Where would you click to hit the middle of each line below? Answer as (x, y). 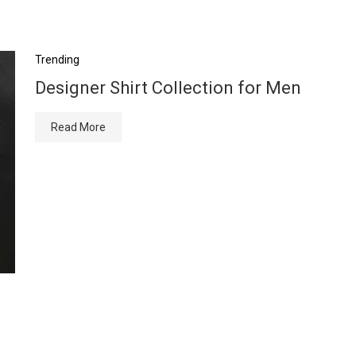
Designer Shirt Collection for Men (168, 88)
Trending (57, 60)
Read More (78, 127)
